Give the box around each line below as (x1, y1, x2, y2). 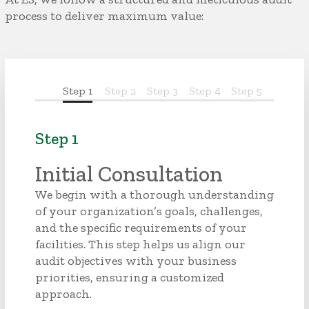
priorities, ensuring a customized (34, 270, 224, 285)
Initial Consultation (34, 161, 223, 187)
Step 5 (230, 84, 262, 97)
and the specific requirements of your (34, 220, 247, 235)
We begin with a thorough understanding (34, 187, 274, 202)
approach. (34, 286, 92, 301)
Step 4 (188, 84, 221, 97)
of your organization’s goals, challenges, (34, 203, 263, 219)
